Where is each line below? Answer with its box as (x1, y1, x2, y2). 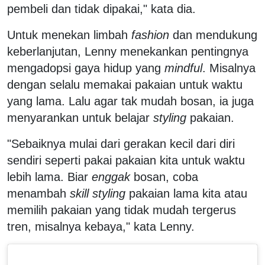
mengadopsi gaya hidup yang (7, 61, 164, 75)
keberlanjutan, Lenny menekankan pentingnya (7, 44, 248, 58)
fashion (131, 28, 169, 41)
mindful (164, 61, 202, 75)
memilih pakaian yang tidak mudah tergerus (7, 203, 236, 216)
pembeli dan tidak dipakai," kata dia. (7, 2, 196, 15)
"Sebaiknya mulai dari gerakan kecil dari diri (7, 137, 235, 150)
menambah (7, 186, 70, 200)
